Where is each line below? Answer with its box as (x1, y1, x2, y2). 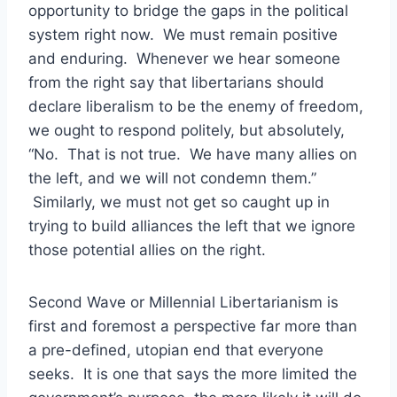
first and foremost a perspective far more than (28, 316, 357, 335)
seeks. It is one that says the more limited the (28, 364, 357, 383)
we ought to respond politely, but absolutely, (28, 121, 345, 139)
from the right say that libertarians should (28, 73, 324, 91)
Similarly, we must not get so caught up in (28, 192, 330, 211)
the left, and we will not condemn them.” (28, 168, 316, 187)
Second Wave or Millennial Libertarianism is (28, 292, 339, 311)
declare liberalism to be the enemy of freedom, (28, 97, 363, 115)
